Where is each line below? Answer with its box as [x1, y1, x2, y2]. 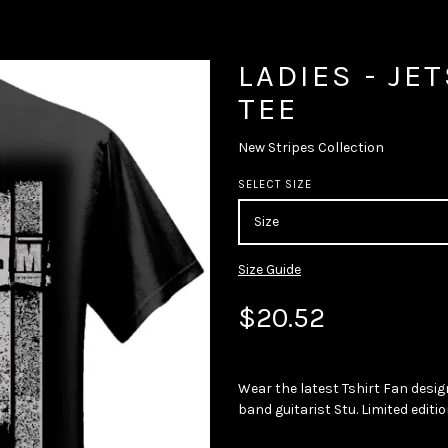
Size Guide [238, 260, 301, 278]
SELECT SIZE [238, 178, 313, 192]
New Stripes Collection [238, 138, 384, 156]
